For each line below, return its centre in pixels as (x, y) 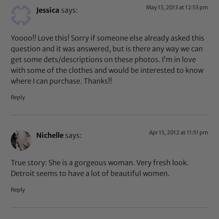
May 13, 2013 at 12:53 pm (177, 8)
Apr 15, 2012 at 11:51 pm (178, 132)
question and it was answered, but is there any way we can (107, 49)
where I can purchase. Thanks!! (62, 81)
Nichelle (50, 135)
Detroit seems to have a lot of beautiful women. (90, 174)
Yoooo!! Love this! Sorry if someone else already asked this (108, 38)
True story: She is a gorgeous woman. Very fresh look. (100, 163)
